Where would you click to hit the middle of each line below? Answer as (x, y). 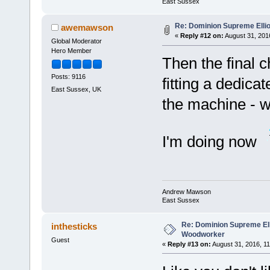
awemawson (87, 28)
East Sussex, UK (76, 89)
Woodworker (203, 234)
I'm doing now (213, 142)
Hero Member (71, 51)
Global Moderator (76, 41)
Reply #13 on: (189, 244)
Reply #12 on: (202, 36)
